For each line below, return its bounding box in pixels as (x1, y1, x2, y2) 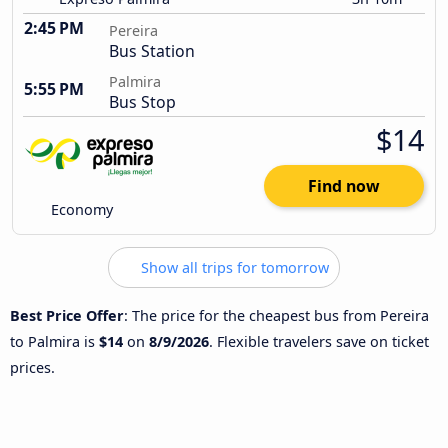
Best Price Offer (10, 305, 124, 325)
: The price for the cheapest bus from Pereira (124, 305, 429, 325)
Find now (308, 175, 380, 198)
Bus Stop (109, 91, 176, 114)
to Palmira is (10, 331, 99, 351)
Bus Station (109, 40, 195, 63)
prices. (10, 357, 55, 377)
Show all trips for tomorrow (137, 258, 329, 278)
